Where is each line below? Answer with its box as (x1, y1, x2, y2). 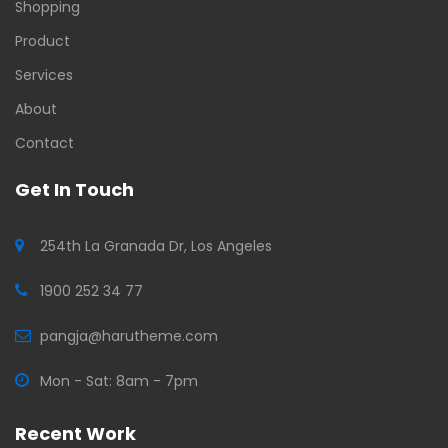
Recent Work (15, 420, 136, 446)
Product (15, 30, 70, 51)
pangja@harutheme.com (40, 325, 218, 346)
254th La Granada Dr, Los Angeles (40, 235, 272, 256)
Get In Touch (15, 176, 134, 202)
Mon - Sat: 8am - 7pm (40, 370, 198, 391)
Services (15, 64, 73, 85)
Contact (15, 132, 74, 153)
